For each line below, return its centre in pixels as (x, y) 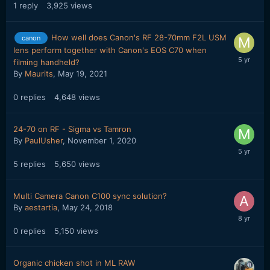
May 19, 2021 (83, 74)
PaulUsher (44, 141)
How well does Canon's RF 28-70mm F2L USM (139, 37)
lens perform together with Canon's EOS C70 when (110, 50)
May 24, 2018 (87, 208)
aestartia (41, 208)
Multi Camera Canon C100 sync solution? (90, 196)
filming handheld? (46, 62)
